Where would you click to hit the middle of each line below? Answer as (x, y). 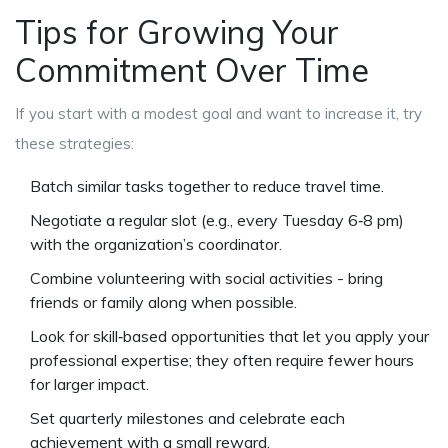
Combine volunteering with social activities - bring (206, 278)
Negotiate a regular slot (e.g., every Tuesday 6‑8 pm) (217, 220)
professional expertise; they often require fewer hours (222, 360)
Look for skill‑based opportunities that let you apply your (229, 336)
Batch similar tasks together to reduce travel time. (207, 186)
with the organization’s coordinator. (156, 244)
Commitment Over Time (192, 70)
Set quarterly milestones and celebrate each (187, 418)
